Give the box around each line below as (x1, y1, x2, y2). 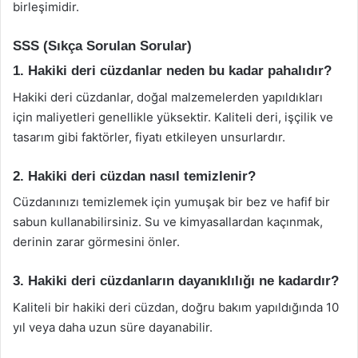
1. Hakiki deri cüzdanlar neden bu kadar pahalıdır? (13, 63, 332, 78)
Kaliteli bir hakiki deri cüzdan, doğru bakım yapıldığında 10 (13, 299, 339, 315)
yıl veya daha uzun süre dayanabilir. (13, 319, 213, 335)
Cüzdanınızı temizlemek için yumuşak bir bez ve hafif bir (13, 194, 330, 209)
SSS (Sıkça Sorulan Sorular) (13, 38, 192, 54)
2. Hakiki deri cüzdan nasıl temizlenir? (13, 168, 256, 184)
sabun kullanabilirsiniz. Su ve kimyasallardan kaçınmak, (13, 214, 323, 229)
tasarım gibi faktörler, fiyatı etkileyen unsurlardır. (13, 129, 285, 145)
